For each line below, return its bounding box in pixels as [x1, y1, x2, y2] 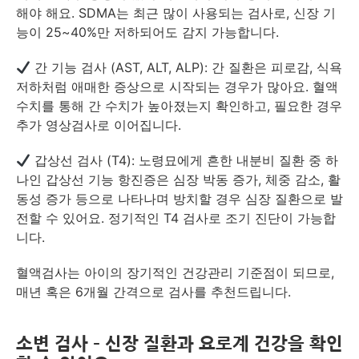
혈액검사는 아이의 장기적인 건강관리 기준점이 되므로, [16, 264, 334, 280]
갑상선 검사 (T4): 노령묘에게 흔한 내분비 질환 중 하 [30, 152, 339, 168]
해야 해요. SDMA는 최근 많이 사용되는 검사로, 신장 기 [16, 5, 336, 21]
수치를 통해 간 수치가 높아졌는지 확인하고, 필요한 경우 [16, 98, 342, 114]
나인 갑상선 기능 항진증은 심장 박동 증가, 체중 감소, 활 [16, 171, 341, 188]
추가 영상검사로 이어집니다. [16, 117, 181, 133]
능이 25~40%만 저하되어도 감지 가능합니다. [16, 24, 279, 40]
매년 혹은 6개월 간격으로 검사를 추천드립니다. [16, 284, 291, 300]
